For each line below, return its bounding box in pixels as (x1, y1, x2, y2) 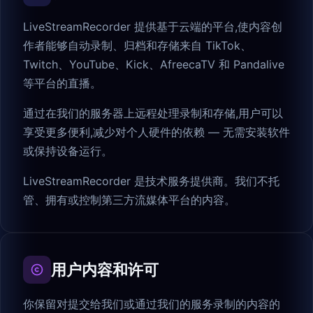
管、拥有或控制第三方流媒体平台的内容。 (23, 193, 235, 208)
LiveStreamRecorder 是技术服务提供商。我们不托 (23, 174, 279, 189)
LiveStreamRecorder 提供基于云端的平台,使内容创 (23, 20, 282, 34)
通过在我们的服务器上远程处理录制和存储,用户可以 (23, 106, 283, 121)
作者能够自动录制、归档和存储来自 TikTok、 (23, 38, 252, 53)
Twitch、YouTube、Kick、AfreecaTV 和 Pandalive (23, 57, 284, 72)
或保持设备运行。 (23, 144, 112, 159)
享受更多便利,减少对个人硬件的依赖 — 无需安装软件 (23, 125, 290, 140)
